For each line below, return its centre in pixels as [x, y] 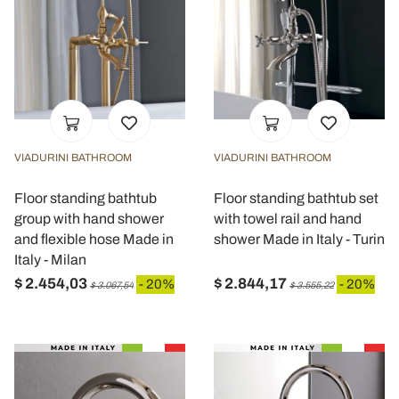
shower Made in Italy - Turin [299, 239]
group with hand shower [89, 219]
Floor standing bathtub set [296, 198]
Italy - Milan [50, 260]
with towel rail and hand [288, 219]
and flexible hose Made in [94, 239]
